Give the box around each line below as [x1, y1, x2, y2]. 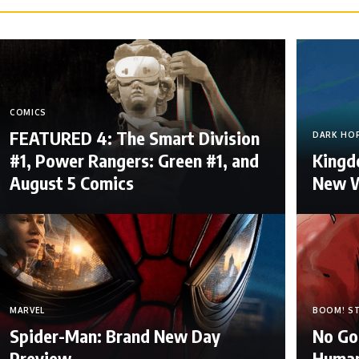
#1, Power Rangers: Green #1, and [9, 149, 259, 172]
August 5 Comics [9, 171, 134, 195]
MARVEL [9, 305, 46, 315]
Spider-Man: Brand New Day [9, 324, 220, 347]
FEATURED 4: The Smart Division [9, 127, 260, 150]
